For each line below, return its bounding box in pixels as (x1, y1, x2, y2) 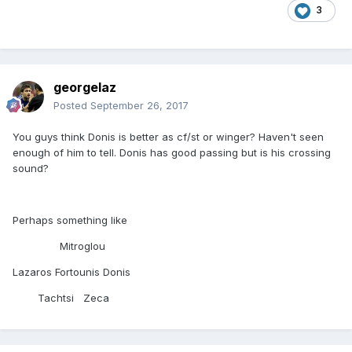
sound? (13, 162, 49, 175)
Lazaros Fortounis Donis (13, 266, 130, 279)
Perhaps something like (13, 214, 127, 227)
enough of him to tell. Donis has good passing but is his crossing (13, 146, 331, 159)
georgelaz (53, 79, 116, 96)
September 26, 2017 (90, 99, 189, 112)
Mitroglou (13, 240, 105, 253)
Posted (53, 99, 90, 112)
